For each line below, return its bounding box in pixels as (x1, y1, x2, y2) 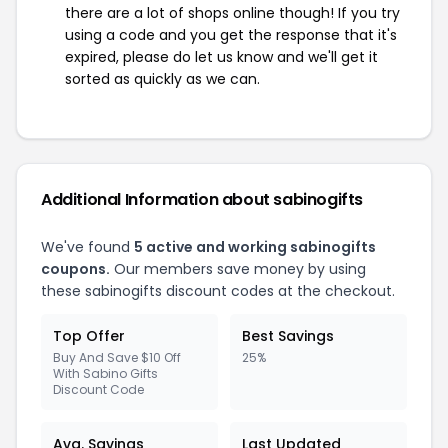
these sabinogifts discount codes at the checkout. (41, 281, 395, 301)
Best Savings (242, 326, 334, 346)
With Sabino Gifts (53, 365, 158, 382)
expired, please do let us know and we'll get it (65, 47, 378, 67)
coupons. (41, 259, 110, 279)
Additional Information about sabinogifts (41, 188, 363, 211)
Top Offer (53, 326, 125, 346)
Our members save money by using (110, 259, 366, 279)
